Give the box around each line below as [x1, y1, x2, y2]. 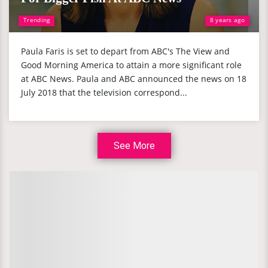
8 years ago [209, 16, 245, 24]
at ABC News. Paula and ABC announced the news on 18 [21, 73, 246, 84]
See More [113, 140, 155, 151]
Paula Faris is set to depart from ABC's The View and [21, 45, 230, 57]
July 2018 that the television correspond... [21, 87, 187, 98]
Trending [23, 16, 50, 24]
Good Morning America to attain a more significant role [21, 59, 242, 71]
